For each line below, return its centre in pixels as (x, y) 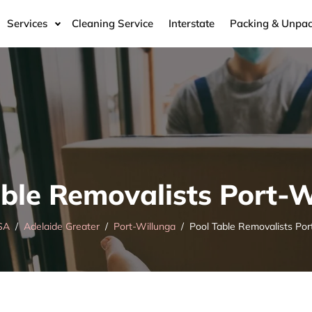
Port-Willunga (144, 227)
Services (27, 23)
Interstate (192, 23)
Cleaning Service (112, 23)
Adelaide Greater (61, 227)
